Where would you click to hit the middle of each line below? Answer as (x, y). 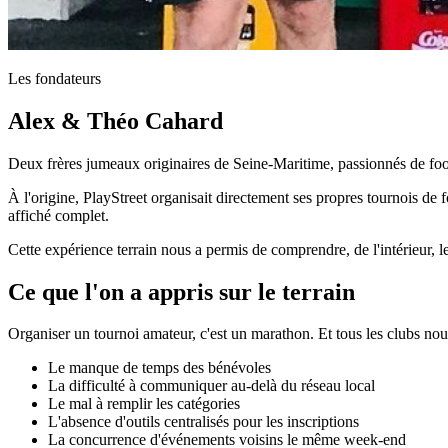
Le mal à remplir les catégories (144, 404)
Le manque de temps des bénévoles (159, 368)
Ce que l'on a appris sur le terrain (181, 291)
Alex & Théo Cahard (115, 120)
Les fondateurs (54, 78)
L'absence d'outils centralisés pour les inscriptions (203, 422)
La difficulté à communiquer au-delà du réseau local (211, 386)
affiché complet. (58, 215)
